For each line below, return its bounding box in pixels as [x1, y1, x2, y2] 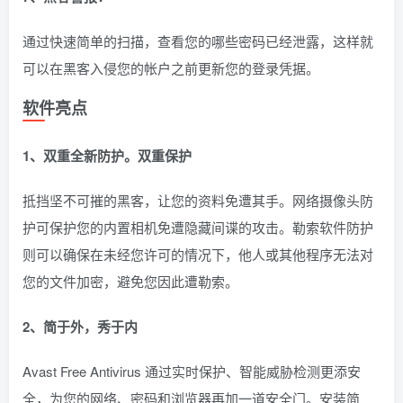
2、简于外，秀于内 [22, 317, 138, 336]
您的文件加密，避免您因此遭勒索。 [22, 272, 238, 291]
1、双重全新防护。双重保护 [22, 146, 192, 166]
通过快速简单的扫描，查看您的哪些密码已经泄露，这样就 [22, 31, 373, 50]
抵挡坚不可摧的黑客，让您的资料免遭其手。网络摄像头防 [22, 191, 373, 210]
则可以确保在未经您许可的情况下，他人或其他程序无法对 [22, 245, 373, 264]
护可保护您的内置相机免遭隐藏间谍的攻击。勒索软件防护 [22, 218, 373, 237]
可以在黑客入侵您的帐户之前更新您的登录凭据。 [22, 58, 319, 77]
